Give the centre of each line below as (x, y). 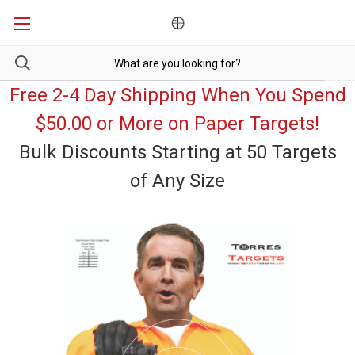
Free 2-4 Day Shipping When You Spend (177, 95)
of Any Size (177, 181)
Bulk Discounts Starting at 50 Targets (177, 152)
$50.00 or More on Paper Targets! (177, 124)
